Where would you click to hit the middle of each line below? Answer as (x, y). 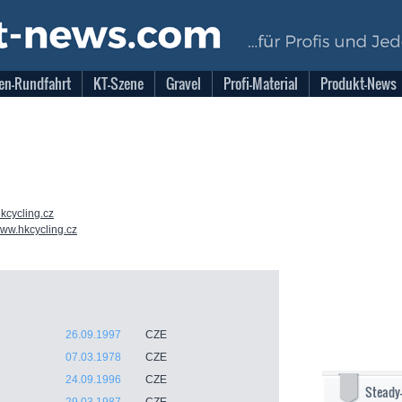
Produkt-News (358, 83)
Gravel (184, 83)
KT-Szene (118, 83)
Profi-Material (261, 83)
